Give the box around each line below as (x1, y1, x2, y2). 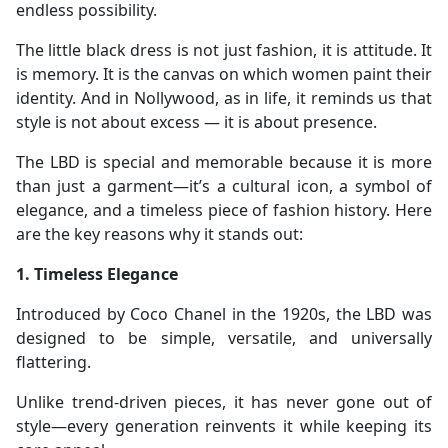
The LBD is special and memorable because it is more (16, 151, 432, 174)
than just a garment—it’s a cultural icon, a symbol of (16, 175, 432, 198)
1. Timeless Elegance (16, 263, 178, 286)
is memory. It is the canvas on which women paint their (16, 63, 432, 86)
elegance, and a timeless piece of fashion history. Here (16, 199, 432, 222)
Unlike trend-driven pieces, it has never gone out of (16, 391, 432, 414)
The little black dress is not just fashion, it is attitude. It (16, 39, 432, 62)
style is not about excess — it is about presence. (16, 111, 377, 134)
